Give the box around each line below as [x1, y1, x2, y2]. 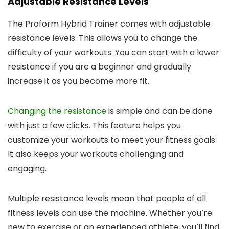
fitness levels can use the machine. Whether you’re [8, 207, 212, 219]
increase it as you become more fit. [8, 75, 149, 87]
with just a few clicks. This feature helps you [8, 119, 181, 131]
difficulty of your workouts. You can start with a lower [8, 46, 219, 58]
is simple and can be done [106, 105, 213, 117]
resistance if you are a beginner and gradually [8, 60, 191, 73]
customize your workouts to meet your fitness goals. [8, 133, 217, 146]
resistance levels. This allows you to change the [8, 32, 197, 44]
